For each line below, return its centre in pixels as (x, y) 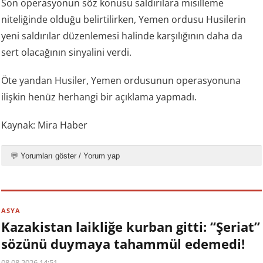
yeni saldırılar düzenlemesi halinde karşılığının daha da (122, 36)
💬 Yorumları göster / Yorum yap (65, 156)
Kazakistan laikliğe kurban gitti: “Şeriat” (131, 226)
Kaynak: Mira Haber (45, 125)
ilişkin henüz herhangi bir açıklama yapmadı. (99, 97)
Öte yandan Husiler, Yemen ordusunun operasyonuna (121, 80)
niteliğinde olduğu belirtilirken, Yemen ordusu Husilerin (124, 19)
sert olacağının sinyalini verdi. (67, 52)
